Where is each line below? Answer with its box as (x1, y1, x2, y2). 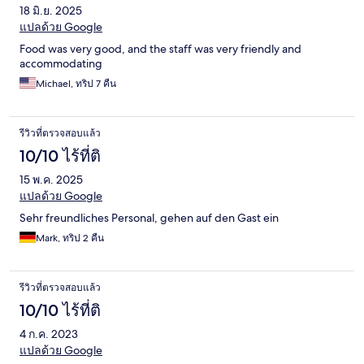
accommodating (19, 56, 102, 71)
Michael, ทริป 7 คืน (36, 77, 116, 91)
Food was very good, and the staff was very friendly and (19, 41, 301, 57)
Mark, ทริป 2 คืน (36, 232, 104, 245)
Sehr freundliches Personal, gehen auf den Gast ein (19, 210, 279, 226)
